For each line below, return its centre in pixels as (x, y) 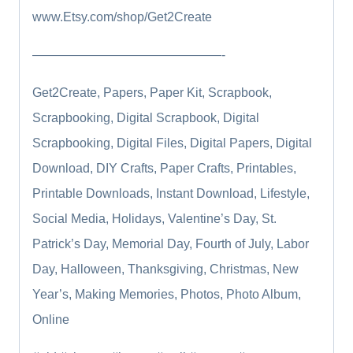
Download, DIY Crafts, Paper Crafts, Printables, (164, 169)
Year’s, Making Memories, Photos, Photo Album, (167, 295)
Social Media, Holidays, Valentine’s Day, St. (154, 219)
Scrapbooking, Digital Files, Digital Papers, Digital (172, 143)
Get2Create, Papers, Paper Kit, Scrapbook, (152, 93)
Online (51, 320)
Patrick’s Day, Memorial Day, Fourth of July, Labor (171, 244)
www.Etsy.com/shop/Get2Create (122, 17)
